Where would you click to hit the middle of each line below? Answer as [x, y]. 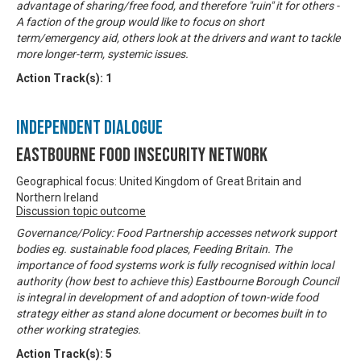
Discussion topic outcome [81, 211]
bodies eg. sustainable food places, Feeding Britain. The [154, 249]
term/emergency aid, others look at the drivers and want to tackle [178, 37]
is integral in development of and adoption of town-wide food [167, 297]
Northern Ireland [57, 197]
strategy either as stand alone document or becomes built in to [171, 313]
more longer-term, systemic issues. [102, 54]
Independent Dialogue [89, 127]
